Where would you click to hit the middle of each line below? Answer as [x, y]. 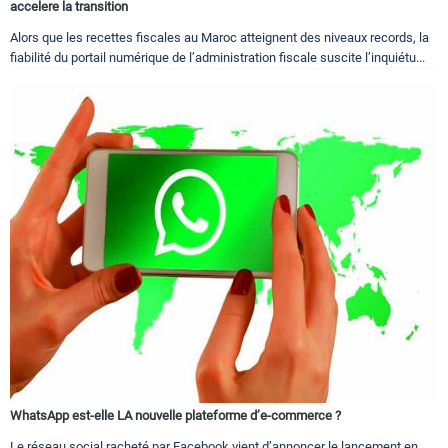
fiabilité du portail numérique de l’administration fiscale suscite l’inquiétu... [217, 58]
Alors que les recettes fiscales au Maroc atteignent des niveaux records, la [219, 38]
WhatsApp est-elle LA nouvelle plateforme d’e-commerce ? [175, 416]
